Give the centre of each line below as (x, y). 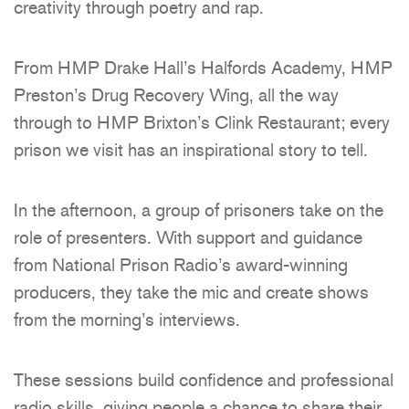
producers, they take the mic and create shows (191, 293)
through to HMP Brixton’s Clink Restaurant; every (202, 123)
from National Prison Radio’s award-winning (181, 265)
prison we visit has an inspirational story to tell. (191, 150)
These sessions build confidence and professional (204, 380)
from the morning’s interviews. (127, 320)
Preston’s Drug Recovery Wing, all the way (176, 95)
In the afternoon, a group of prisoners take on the (199, 210)
